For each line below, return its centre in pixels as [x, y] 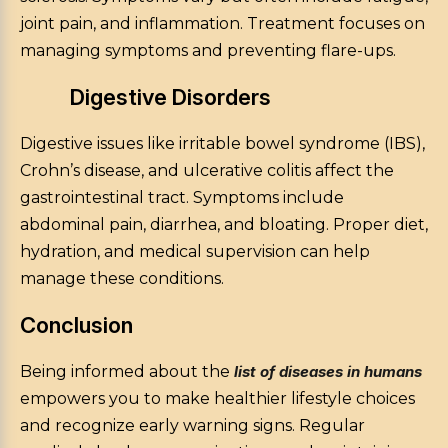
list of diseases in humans [328, 372]
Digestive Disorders [170, 97]
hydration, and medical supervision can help [195, 252]
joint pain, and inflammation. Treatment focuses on [222, 24]
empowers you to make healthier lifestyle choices [217, 399]
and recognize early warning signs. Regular [192, 426]
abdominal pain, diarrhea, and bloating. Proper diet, [224, 225]
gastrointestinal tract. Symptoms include [182, 198]
